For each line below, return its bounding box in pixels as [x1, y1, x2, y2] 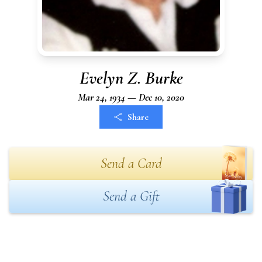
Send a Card [100, 155, 162, 172]
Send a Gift [102, 188, 160, 205]
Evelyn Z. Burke [79, 67, 183, 89]
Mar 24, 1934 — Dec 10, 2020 [78, 91, 184, 104]
